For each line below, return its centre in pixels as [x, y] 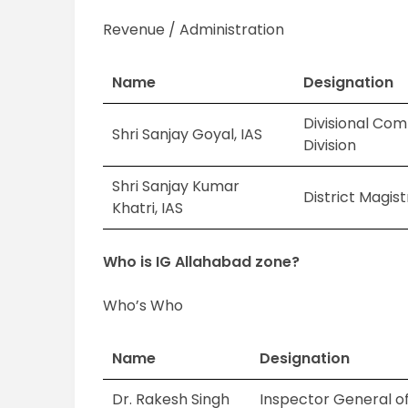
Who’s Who [143, 306]
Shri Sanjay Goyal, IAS [188, 135]
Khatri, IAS [148, 209]
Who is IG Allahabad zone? [202, 262]
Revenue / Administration [194, 30]
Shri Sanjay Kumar [176, 187]
